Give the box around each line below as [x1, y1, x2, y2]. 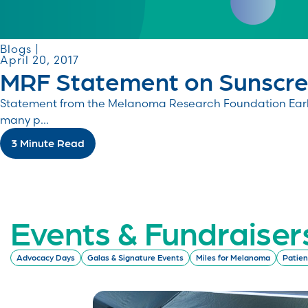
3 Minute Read [11, 136, 85, 150]
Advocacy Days [16, 252, 75, 263]
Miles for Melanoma [196, 252, 270, 263]
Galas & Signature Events [87, 252, 184, 263]
